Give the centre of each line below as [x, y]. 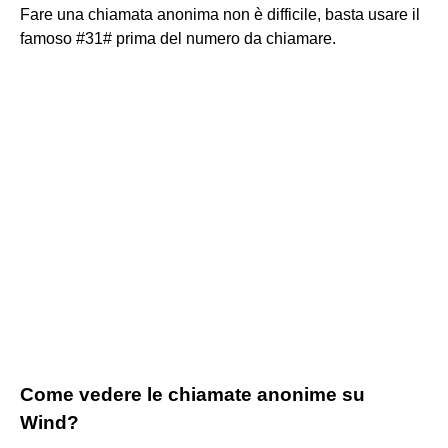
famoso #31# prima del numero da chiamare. [178, 38]
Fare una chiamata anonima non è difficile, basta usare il [220, 14]
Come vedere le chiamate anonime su [192, 394]
